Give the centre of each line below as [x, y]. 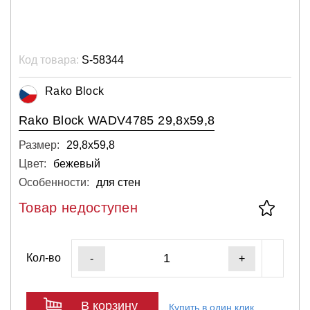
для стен [118, 182]
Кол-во [44, 258]
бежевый [77, 163]
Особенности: [54, 182]
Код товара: [49, 60]
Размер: [39, 145]
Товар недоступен [79, 207]
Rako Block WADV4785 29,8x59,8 [117, 120]
